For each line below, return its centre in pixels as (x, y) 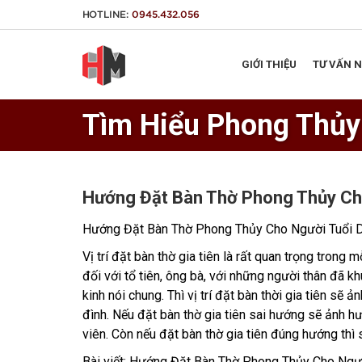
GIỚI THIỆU (269, 64)
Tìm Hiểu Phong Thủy (221, 125)
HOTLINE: (107, 15)
